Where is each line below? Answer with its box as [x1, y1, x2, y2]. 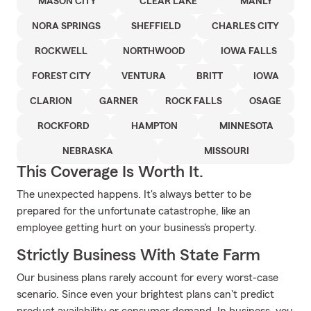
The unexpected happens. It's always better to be [17, 189, 251, 200]
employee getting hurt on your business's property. [17, 222, 257, 233]
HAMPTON [131, 121, 178, 131]
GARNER [99, 96, 139, 106]
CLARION [30, 96, 73, 106]
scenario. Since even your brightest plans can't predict [17, 289, 274, 300]
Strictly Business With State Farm [17, 247, 260, 264]
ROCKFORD [37, 121, 90, 131]
